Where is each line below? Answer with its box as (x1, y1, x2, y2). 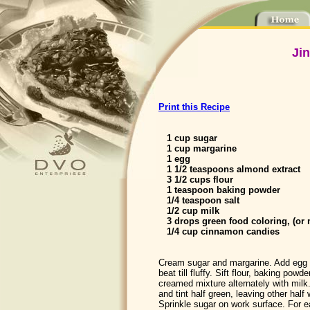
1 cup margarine (158, 143, 237, 154)
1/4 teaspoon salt (158, 195, 239, 206)
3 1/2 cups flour (158, 174, 233, 185)
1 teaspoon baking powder (158, 185, 280, 195)
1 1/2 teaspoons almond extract (158, 164, 300, 174)
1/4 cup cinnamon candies (158, 226, 280, 237)
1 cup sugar (158, 133, 217, 143)
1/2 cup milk (158, 206, 219, 216)
